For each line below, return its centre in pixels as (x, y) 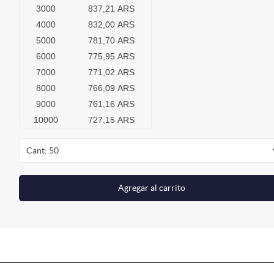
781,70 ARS (111, 41)
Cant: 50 (43, 151)
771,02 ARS (111, 72)
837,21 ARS (111, 9)
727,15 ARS (111, 120)
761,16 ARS (111, 104)
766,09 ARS (111, 88)
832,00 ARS (111, 25)
